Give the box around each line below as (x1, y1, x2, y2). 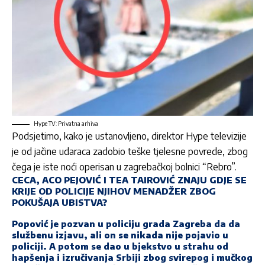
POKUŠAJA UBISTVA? (12, 197, 107, 208)
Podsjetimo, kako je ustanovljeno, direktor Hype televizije (12, 130, 247, 143)
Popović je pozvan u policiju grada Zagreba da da (12, 218, 240, 229)
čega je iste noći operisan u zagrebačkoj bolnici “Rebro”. (12, 161, 237, 173)
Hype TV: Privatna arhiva (34, 120, 98, 128)
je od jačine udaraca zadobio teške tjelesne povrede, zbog (12, 146, 248, 158)
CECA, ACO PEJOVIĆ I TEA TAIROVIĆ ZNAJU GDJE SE (12, 174, 247, 186)
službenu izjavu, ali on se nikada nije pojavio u (12, 229, 228, 240)
